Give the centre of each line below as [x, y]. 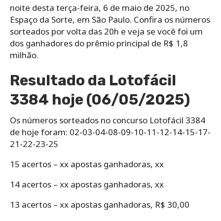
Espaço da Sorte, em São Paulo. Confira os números [110, 19]
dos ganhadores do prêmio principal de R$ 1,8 [99, 43]
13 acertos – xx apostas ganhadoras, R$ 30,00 [100, 204]
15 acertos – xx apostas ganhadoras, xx [87, 164]
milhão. [24, 55]
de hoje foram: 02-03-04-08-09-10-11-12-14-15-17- [110, 132]
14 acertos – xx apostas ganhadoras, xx [87, 184]
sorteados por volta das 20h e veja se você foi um [106, 31]
